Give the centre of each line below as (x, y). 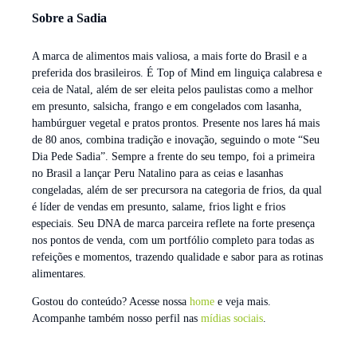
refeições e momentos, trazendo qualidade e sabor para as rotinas (177, 257)
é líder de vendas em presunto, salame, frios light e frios (159, 206)
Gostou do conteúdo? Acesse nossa (111, 302)
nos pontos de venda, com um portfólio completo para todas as (173, 240)
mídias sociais (232, 319)
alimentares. (59, 273)
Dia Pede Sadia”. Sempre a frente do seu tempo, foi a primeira (173, 156)
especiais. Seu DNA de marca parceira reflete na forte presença (173, 223)
